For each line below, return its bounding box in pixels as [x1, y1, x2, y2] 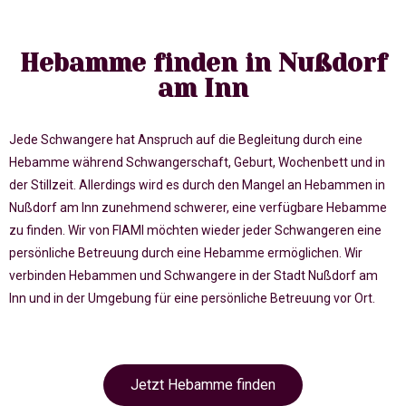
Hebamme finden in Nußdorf [19, 48, 387, 79]
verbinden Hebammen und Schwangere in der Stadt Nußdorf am [9, 268, 378, 284]
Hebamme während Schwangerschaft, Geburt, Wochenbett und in [9, 155, 385, 170]
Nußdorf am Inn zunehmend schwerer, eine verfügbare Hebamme [9, 200, 387, 216]
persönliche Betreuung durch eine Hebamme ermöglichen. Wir [9, 246, 362, 261]
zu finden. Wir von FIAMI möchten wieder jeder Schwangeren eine [9, 223, 382, 238]
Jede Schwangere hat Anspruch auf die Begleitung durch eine [9, 132, 362, 148]
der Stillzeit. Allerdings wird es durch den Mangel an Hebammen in [9, 178, 385, 193]
